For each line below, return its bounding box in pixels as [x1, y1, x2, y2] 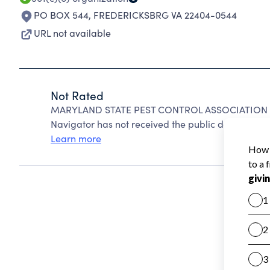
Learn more [51, 132, 101, 145]
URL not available [34, 27, 111, 39]
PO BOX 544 [34, 8, 89, 21]
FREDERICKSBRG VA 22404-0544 [93, 8, 237, 21]
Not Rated [51, 87, 104, 103]
